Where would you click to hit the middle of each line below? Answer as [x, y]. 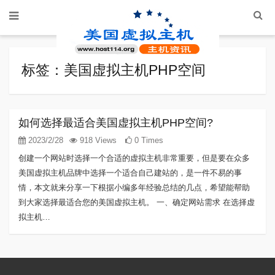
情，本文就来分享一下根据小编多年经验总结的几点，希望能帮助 [134, 188]
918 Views [97, 140]
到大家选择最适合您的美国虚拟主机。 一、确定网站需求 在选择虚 [137, 202]
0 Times [148, 140]
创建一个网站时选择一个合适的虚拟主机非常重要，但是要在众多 [134, 158]
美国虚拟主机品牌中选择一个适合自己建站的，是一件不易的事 [130, 173]
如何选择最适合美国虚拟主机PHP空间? [116, 123]
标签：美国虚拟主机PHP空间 [114, 70]
